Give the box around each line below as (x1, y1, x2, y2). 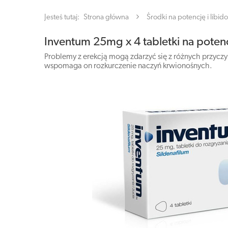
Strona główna (83, 14, 129, 21)
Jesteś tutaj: (44, 14, 81, 21)
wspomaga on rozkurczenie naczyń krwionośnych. (44, 62, 212, 70)
